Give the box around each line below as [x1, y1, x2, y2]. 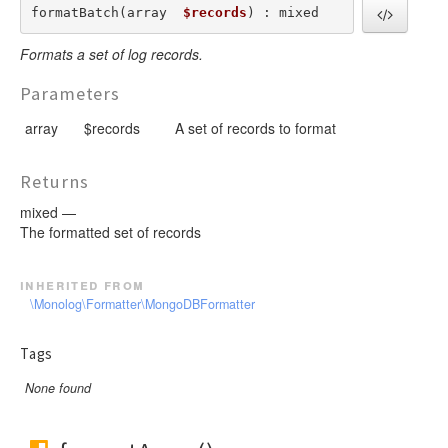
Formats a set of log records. [20, 43, 203, 64]
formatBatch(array [30, 5, 183, 21]
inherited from [20, 274, 145, 295]
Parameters [20, 81, 121, 105]
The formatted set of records [20, 221, 201, 242]
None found [25, 379, 91, 398]
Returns [20, 169, 89, 193]
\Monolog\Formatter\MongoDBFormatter [30, 295, 255, 314]
